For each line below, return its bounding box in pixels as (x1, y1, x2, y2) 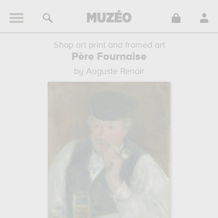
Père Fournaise (72, 52, 146, 62)
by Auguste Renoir (73, 67, 145, 76)
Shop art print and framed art (53, 41, 165, 50)
